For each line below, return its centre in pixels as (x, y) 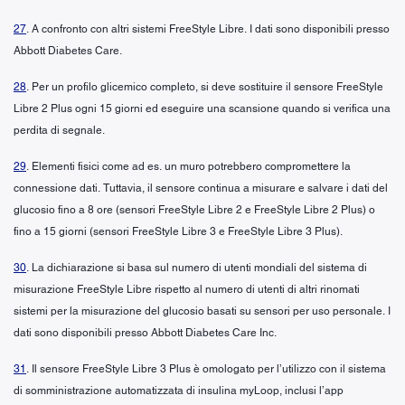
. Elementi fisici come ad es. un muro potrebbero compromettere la (188, 166)
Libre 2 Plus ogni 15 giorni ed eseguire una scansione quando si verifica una (202, 108)
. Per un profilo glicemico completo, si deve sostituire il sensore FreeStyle (205, 86)
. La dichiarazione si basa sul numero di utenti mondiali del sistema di (197, 267)
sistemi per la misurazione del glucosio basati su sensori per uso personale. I (202, 311)
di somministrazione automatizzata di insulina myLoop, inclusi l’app (179, 390)
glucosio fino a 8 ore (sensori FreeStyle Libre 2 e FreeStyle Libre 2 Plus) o (194, 209)
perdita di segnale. (59, 130)
